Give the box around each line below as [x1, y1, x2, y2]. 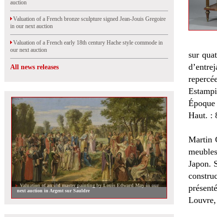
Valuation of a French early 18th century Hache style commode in [10, 39, 163, 46]
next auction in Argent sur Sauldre [17, 188, 90, 193]
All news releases [10, 63, 59, 71]
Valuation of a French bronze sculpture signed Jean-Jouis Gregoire [10, 15, 166, 22]
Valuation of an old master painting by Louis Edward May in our [17, 183, 159, 188]
